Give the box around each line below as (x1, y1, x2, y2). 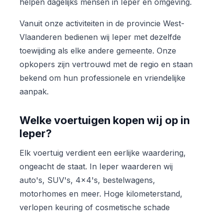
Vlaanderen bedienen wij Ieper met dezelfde (19, 32, 181, 42)
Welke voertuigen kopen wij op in (19, 113, 190, 127)
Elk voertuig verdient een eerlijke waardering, (19, 147, 186, 158)
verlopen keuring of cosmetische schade (19, 202, 170, 212)
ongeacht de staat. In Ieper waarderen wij (19, 161, 173, 171)
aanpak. (19, 86, 49, 96)
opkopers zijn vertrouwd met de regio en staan (19, 59, 193, 69)
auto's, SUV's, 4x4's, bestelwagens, (19, 175, 155, 185)
